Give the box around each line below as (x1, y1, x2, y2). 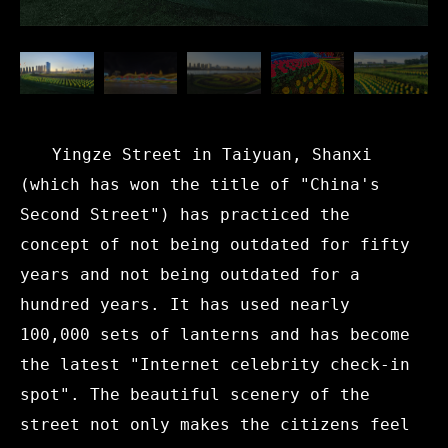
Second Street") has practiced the (20, 204, 350, 224)
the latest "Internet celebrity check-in (20, 354, 410, 374)
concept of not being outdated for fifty (20, 234, 410, 254)
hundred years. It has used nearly (20, 294, 350, 314)
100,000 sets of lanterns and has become (20, 324, 410, 344)
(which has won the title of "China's (20, 174, 380, 194)
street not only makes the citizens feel (20, 414, 410, 434)
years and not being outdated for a (20, 264, 360, 284)
